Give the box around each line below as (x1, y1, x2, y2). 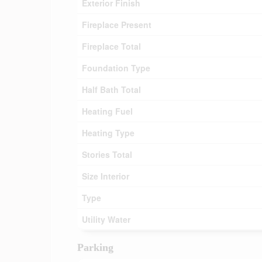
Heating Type (82, 127, 135, 139)
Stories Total (82, 149, 132, 160)
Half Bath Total (82, 84, 141, 95)
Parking (77, 242, 113, 253)
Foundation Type (82, 62, 150, 74)
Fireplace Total (82, 40, 141, 52)
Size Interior (82, 170, 129, 182)
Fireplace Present (82, 19, 151, 30)
